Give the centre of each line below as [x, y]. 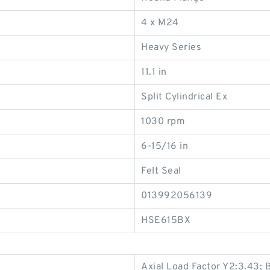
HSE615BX [166, 221]
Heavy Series [171, 48]
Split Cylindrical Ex [184, 97]
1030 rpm [163, 122]
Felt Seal [161, 171]
